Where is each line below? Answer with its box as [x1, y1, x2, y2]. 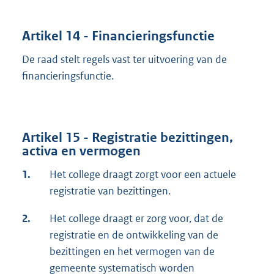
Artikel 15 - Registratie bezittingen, [22, 130, 233, 146]
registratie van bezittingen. [50, 184, 171, 198]
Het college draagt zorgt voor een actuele [50, 168, 236, 182]
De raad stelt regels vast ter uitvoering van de [22, 52, 227, 66]
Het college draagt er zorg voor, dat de [50, 212, 223, 226]
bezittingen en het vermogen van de [50, 245, 215, 259]
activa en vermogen [22, 143, 141, 160]
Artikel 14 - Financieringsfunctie [22, 28, 215, 44]
